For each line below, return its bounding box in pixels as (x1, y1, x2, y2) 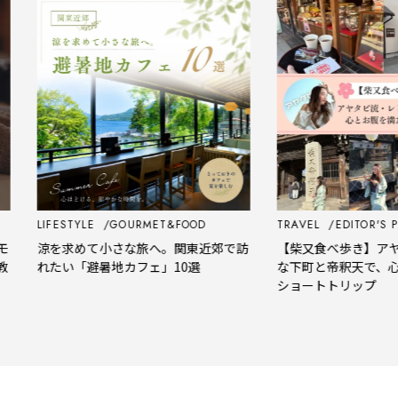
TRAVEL (253, 216, 301, 233)
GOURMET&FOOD (86, 216, 183, 233)
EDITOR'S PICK (311, 216, 394, 233)
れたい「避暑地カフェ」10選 (13, 257, 178, 275)
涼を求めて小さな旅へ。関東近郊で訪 (13, 238, 226, 257)
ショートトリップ (253, 275, 354, 294)
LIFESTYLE (13, 216, 76, 233)
